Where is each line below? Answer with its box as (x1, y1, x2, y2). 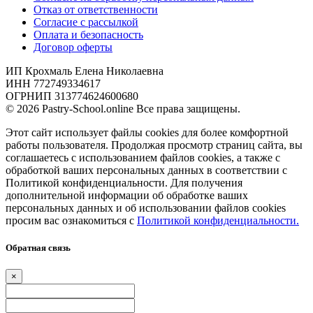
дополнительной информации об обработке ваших (6, 189, 248, 201)
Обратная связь (6, 242, 71, 253)
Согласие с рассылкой (34, 15, 138, 28)
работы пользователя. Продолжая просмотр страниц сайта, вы (6, 138, 303, 151)
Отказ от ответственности (34, 3, 158, 15)
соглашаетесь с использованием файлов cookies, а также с (6, 151, 280, 163)
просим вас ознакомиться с (6, 214, 137, 226)
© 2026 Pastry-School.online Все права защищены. (6, 102, 240, 115)
